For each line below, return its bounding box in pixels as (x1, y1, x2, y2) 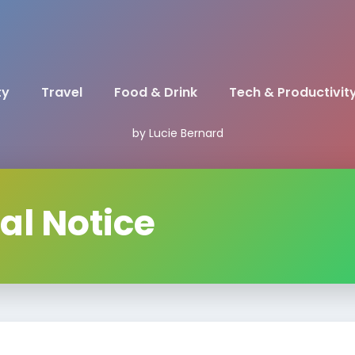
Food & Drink (113, 83, 197, 101)
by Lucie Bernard (132, 125, 223, 141)
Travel (40, 83, 82, 101)
